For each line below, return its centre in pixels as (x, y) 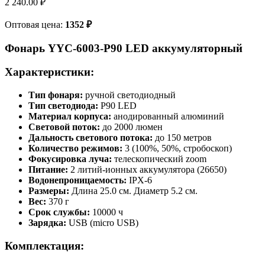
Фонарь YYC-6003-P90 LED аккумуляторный (124, 48)
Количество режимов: (75, 148)
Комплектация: (44, 245)
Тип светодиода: (63, 106)
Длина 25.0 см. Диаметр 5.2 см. (135, 191)
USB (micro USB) (102, 223)
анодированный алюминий (168, 117)
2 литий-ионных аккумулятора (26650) (147, 170)
